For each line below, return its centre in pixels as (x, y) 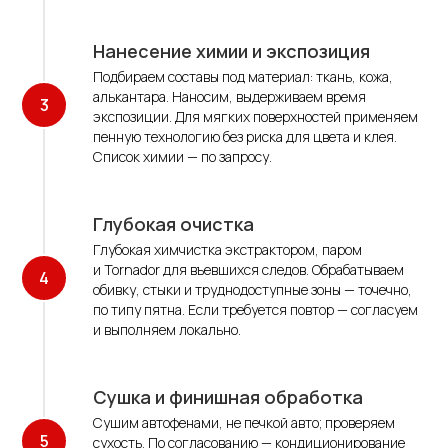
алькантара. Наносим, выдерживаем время (229, 97)
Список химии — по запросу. (182, 157)
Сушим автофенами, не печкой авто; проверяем (244, 423)
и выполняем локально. (167, 330)
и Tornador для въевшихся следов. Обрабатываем (248, 270)
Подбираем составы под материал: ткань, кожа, (243, 77)
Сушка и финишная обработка (228, 397)
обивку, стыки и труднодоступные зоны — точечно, (252, 290)
